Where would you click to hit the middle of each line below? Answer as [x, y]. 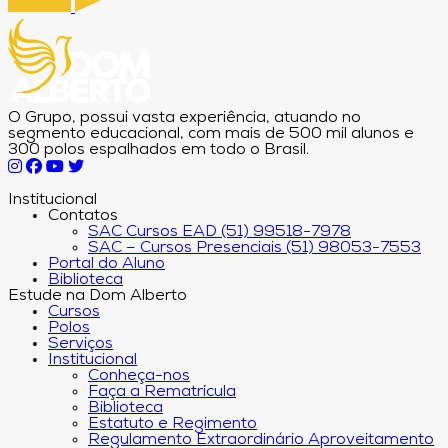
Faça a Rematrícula [162, 392]
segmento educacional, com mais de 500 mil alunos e [211, 134]
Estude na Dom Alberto [97, 296]
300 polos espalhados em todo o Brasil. [158, 150]
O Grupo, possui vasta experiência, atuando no [184, 118]
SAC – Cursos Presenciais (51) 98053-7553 [254, 248]
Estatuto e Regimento [172, 424]
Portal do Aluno [106, 264]
